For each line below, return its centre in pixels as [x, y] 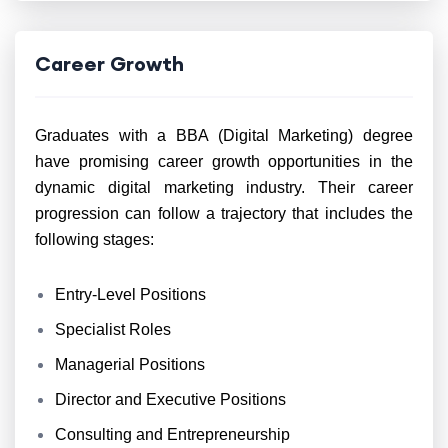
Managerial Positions [130, 364]
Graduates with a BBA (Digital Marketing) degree [224, 135]
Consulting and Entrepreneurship [172, 434]
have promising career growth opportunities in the [224, 161]
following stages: [94, 239]
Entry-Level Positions [130, 294]
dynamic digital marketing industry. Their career [224, 187]
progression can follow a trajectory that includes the [224, 213]
